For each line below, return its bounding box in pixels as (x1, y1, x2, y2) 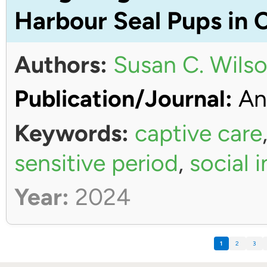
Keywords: (14, 119, 129, 147)
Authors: (14, 50, 107, 79)
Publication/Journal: (14, 85, 232, 113)
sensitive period (14, 148, 178, 177)
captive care (134, 119, 262, 147)
